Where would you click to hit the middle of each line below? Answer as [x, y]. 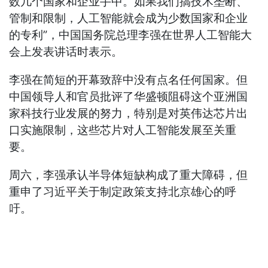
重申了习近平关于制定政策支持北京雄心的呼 [123, 192]
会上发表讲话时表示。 [66, 52]
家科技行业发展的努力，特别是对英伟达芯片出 [129, 114]
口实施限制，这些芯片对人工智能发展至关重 [123, 130]
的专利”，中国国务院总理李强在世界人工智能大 [131, 35]
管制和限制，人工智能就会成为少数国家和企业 [129, 19]
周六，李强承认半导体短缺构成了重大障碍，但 [129, 175]
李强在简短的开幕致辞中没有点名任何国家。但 [129, 80]
